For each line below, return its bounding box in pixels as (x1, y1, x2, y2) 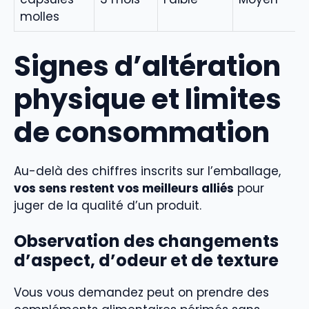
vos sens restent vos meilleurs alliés (14, 179, 234, 197)
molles (20, 8, 59, 26)
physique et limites (14, 79, 281, 119)
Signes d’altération (14, 46, 281, 86)
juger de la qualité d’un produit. (14, 197, 201, 214)
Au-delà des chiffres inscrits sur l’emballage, (14, 162, 281, 179)
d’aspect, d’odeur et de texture (14, 249, 279, 272)
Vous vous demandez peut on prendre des (14, 284, 269, 301)
